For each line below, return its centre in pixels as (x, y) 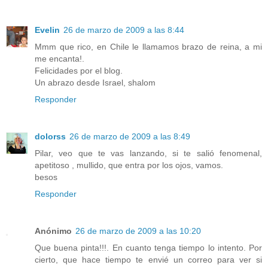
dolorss (50, 137)
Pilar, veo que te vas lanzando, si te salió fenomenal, (148, 153)
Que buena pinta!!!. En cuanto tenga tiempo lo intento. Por (148, 248)
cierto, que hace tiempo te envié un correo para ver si (148, 260)
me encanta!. (60, 59)
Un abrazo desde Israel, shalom (95, 83)
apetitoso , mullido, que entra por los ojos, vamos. (129, 165)
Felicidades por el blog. (79, 71)
